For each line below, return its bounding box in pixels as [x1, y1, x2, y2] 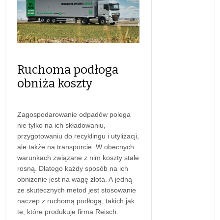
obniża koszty [17, 76, 92, 90]
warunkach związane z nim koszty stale [17, 153, 139, 162]
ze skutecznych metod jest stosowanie [17, 186, 136, 194]
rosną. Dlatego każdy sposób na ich [17, 164, 128, 172]
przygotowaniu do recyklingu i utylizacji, [17, 132, 139, 140]
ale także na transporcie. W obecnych [17, 142, 134, 151]
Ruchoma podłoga [17, 62, 118, 77]
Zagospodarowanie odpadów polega [17, 110, 131, 118]
